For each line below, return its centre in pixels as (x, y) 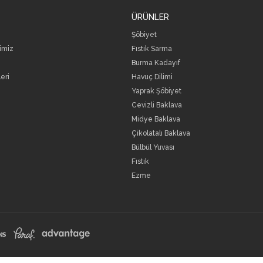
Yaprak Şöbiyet (156, 91)
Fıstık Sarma (152, 49)
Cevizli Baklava (157, 105)
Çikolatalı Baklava (161, 134)
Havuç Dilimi (152, 77)
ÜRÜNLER (150, 17)
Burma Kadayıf (156, 63)
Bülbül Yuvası (153, 148)
